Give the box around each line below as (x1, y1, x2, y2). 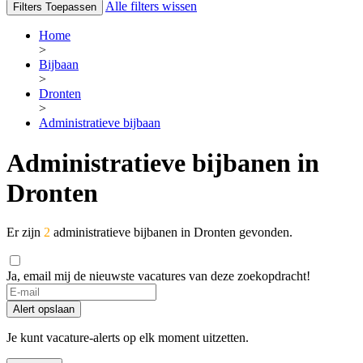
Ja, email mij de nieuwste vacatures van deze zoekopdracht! (6, 269, 310, 284)
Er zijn (6, 225, 44, 240)
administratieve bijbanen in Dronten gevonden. (50, 225, 293, 240)
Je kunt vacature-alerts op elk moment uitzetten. (6, 331, 249, 345)
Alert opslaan (13, 303, 75, 316)
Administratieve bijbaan (39, 116, 160, 130)
